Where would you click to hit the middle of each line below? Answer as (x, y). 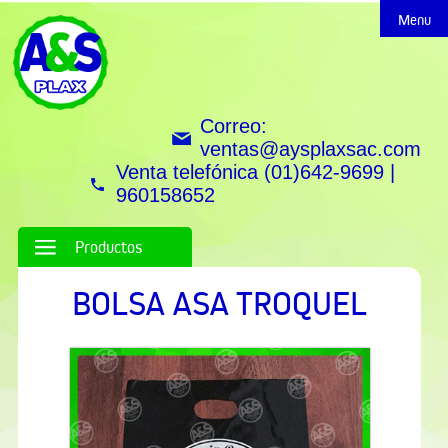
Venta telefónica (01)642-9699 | (255, 172)
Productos (109, 247)
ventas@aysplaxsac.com (311, 149)
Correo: (234, 126)
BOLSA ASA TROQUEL (219, 304)
